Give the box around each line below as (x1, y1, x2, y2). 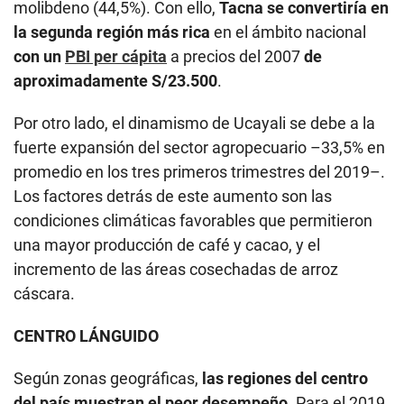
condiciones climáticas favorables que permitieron (14, 211, 372, 231)
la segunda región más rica (14, 23, 214, 42)
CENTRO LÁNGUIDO (14, 326, 159, 346)
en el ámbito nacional (214, 23, 366, 42)
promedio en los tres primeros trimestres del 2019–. (14, 162, 385, 182)
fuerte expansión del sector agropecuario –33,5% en (14, 138, 385, 158)
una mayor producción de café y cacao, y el (14, 235, 320, 255)
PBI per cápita (65, 47, 167, 67)
